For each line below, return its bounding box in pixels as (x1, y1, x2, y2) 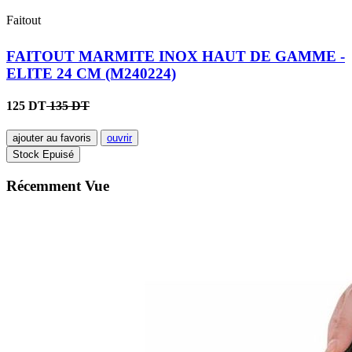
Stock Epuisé (13, 148, 74, 161)
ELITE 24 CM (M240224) (6, 64, 176, 82)
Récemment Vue (6, 178, 109, 195)
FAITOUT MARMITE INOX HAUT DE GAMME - (6, 47, 345, 64)
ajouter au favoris (13, 132, 91, 145)
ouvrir (107, 132, 132, 145)
